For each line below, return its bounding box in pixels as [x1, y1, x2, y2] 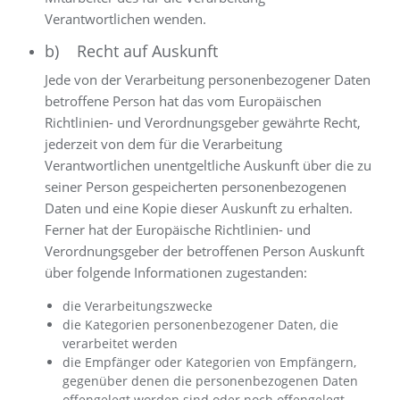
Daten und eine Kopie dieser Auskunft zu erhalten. [45, 199, 353, 217]
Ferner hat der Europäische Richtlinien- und [45, 221, 311, 238]
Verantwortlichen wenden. [45, 10, 206, 28]
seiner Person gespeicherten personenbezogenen [45, 178, 346, 196]
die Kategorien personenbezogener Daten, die [62, 316, 338, 333]
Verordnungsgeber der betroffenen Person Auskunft [45, 242, 364, 260]
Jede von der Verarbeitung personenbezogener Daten [45, 71, 371, 88]
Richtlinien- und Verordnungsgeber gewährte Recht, [45, 113, 361, 131]
